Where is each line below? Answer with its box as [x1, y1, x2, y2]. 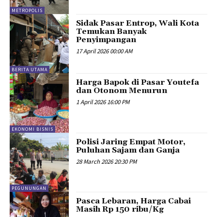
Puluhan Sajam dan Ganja [76, 145, 180, 155]
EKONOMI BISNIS [12, 125, 53, 132]
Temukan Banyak [76, 26, 147, 36]
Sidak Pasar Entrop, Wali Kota [76, 18, 200, 28]
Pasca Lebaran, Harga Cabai [76, 196, 191, 206]
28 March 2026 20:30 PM [76, 157, 137, 166]
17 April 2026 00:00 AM [76, 46, 133, 55]
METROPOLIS [12, 7, 43, 14]
